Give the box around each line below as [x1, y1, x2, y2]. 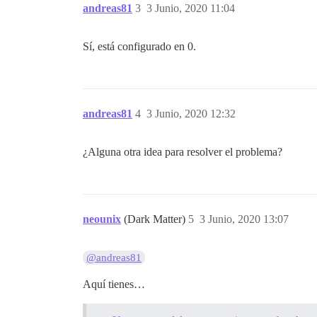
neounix [83, 213, 121, 226]
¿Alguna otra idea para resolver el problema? [83, 146, 282, 158]
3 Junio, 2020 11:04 [146, 2, 235, 15]
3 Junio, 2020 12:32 [146, 108, 236, 120]
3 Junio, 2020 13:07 [200, 213, 289, 226]
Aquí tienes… [83, 278, 145, 291]
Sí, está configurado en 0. [83, 40, 196, 53]
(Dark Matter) [124, 213, 188, 226]
